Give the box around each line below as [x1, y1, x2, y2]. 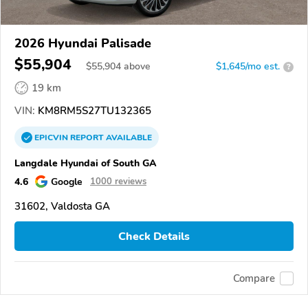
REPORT [70, 132, 104, 144]
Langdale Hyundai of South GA [14, 156, 157, 170]
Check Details [118, 228, 190, 244]
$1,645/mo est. [216, 60, 280, 74]
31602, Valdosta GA [14, 199, 110, 214]
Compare [233, 271, 275, 285]
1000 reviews [90, 175, 146, 188]
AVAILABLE [104, 132, 152, 144]
